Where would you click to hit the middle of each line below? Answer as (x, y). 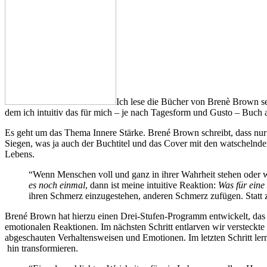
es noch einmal (57, 185)
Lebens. (20, 154)
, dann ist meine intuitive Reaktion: (152, 185)
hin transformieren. (41, 248)
